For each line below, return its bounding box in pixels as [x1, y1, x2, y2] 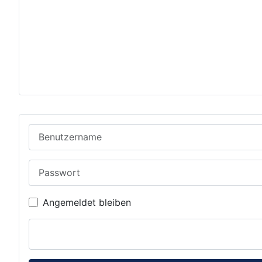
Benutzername [28, 124, 91, 136]
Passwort [28, 160, 70, 172]
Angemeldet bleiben [43, 196, 131, 209]
